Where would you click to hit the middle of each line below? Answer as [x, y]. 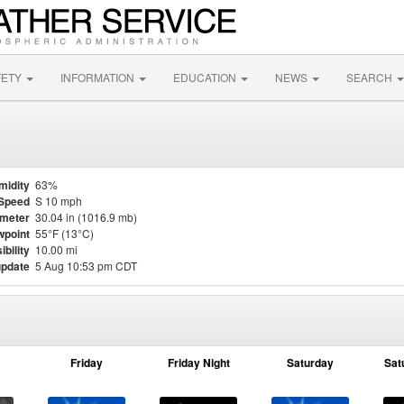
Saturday [310, 363]
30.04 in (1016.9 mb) [86, 217]
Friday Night [198, 363]
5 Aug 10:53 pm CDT [86, 266]
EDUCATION [206, 77]
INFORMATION [99, 77]
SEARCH [371, 77]
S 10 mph [59, 201]
